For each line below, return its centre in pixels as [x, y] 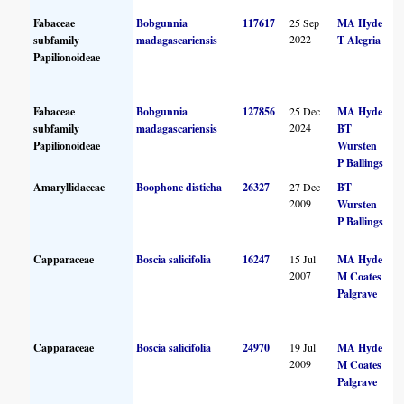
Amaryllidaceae [69, 187]
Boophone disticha [179, 187]
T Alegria [359, 40]
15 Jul [303, 258]
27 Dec [305, 186]
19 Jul [303, 347]
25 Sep [305, 22]
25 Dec [305, 110]
